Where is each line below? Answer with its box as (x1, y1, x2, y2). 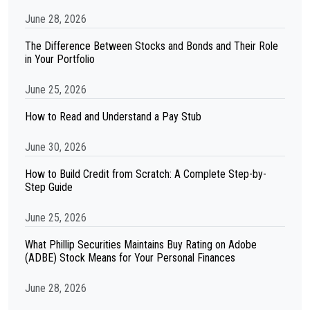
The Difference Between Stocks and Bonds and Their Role (25, 39, 278, 53)
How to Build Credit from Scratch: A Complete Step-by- (25, 167, 266, 181)
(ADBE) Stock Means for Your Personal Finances (25, 251, 235, 264)
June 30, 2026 (25, 140, 86, 154)
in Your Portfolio (25, 53, 95, 66)
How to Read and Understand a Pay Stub (25, 110, 201, 123)
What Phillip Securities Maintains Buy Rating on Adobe (25, 238, 257, 251)
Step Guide (25, 181, 73, 194)
